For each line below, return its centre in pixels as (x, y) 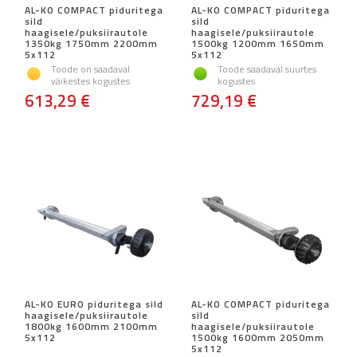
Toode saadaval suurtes (267, 69)
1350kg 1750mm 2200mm (91, 44)
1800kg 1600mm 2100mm (91, 327)
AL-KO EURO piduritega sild (94, 304)
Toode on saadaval (90, 69)
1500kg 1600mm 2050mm (258, 338)
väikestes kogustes (90, 81)
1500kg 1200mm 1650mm (258, 44)
